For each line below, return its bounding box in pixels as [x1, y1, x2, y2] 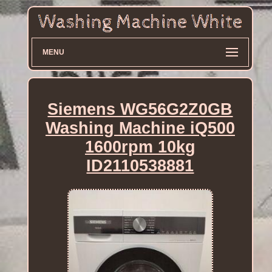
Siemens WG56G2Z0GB [47, 100, 233, 118]
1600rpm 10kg [84, 137, 195, 156]
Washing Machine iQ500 [45, 118, 235, 137]
